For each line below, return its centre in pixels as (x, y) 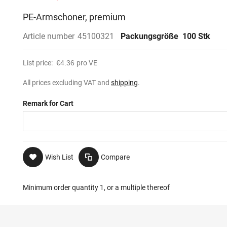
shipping (125, 83)
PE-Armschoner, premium (74, 17)
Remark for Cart (48, 103)
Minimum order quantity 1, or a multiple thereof (97, 187)
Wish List (60, 157)
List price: (39, 63)
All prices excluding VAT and (67, 83)
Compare (116, 157)
